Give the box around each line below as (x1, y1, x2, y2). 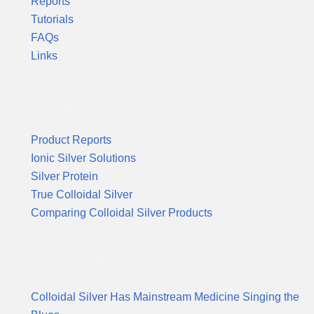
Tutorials (31, 13, 74, 26)
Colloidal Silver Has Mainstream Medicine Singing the (31, 291, 299, 303)
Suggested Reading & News (14, 256, 156, 268)
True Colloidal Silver (31, 189, 132, 201)
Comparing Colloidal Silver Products (31, 207, 212, 219)
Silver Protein (31, 170, 98, 183)
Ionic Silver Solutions (31, 152, 136, 165)
